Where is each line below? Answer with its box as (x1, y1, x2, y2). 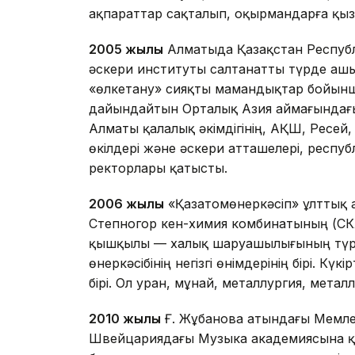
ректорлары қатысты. (89, 160, 227, 177)
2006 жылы (89, 196, 164, 212)
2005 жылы (89, 41, 163, 58)
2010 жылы (89, 311, 161, 327)
